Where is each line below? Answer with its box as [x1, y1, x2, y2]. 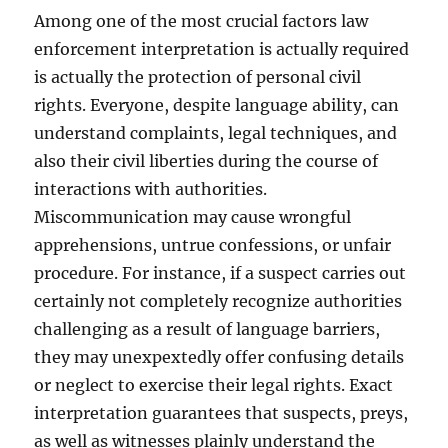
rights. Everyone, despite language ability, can [34, 95, 400, 115]
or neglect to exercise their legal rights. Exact [34, 375, 394, 395]
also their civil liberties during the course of [34, 151, 379, 171]
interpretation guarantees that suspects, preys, [34, 403, 409, 423]
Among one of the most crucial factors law [34, 11, 369, 31]
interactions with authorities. [34, 179, 268, 199]
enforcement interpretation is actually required [34, 39, 410, 59]
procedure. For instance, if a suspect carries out [34, 263, 407, 283]
